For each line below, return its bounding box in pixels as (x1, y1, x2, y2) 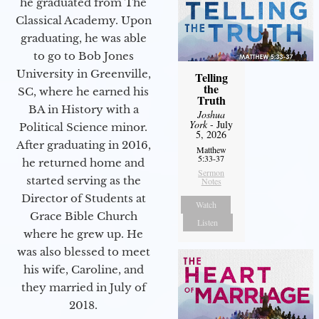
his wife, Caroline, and (23, 262, 144, 276)
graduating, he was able (20, 31, 147, 45)
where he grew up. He (23, 226, 143, 241)
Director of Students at (21, 191, 146, 205)
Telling (194, 68, 228, 85)
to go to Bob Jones (33, 48, 134, 63)
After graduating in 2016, (16, 137, 151, 152)
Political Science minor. (19, 120, 147, 134)
